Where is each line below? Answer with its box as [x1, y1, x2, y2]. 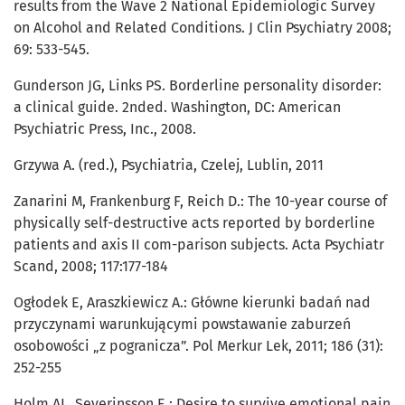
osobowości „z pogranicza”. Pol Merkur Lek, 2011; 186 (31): [14, 337, 383, 355]
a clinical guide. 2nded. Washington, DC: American [14, 99, 341, 117]
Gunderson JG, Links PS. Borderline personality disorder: [14, 77, 381, 95]
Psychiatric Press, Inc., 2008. [14, 120, 196, 138]
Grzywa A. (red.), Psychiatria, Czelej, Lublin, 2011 [14, 156, 324, 174]
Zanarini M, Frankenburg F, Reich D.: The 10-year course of [14, 193, 387, 211]
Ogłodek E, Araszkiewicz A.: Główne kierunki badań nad [14, 294, 371, 312]
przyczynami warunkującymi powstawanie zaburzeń [14, 316, 351, 334]
